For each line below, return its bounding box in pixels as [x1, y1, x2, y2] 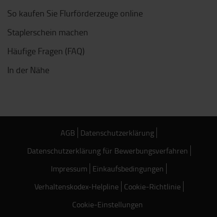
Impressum [51, 163, 87, 174]
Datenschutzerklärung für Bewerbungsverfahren [27, 145, 188, 156]
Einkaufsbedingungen [93, 163, 164, 174]
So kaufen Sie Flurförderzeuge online [7, 7, 143, 19]
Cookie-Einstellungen [72, 199, 143, 210]
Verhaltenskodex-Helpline [34, 181, 119, 192]
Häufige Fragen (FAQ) [7, 45, 85, 57]
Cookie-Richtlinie [124, 181, 181, 192]
